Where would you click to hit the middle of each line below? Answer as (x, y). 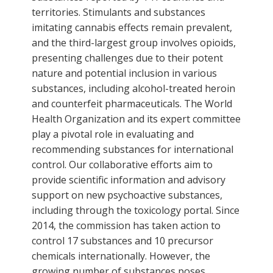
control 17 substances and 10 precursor (122, 240)
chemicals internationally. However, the (121, 256)
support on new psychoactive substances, (127, 195)
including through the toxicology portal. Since (136, 210)
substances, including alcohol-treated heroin (133, 88)
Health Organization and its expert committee (136, 119)
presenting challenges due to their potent (127, 58)
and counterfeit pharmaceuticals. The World (132, 103)
